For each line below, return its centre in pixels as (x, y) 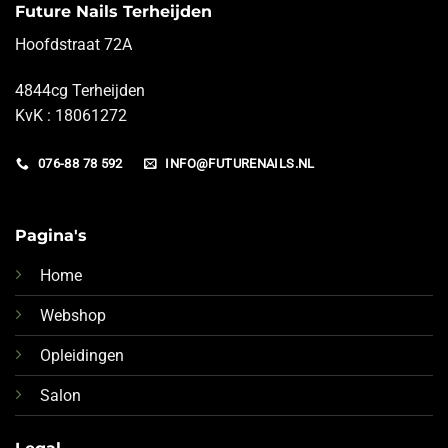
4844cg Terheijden (80, 90)
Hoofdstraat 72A (73, 44)
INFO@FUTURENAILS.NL (240, 164)
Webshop (72, 316)
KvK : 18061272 (71, 115)
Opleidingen (81, 356)
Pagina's (50, 236)
